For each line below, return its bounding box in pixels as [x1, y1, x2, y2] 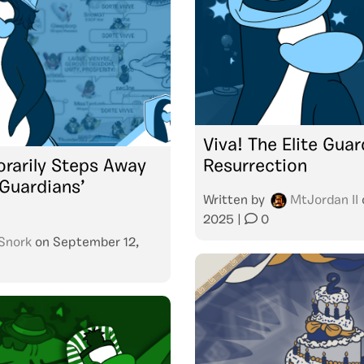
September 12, [53, 236, 139, 249]
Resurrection [203, 157, 307, 176]
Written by [203, 193, 268, 207]
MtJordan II [290, 193, 358, 207]
